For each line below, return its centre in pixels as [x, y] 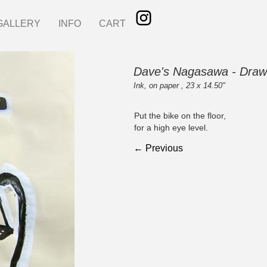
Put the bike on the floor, [180, 115]
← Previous [158, 148]
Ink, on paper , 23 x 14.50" [179, 86]
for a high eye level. [171, 127]
